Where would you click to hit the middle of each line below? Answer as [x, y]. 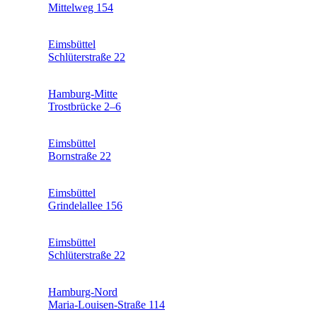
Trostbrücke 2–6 [85, 106]
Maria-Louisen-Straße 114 [106, 304]
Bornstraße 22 [80, 156]
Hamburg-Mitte [83, 93]
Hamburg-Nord [83, 292]
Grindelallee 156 [85, 205]
